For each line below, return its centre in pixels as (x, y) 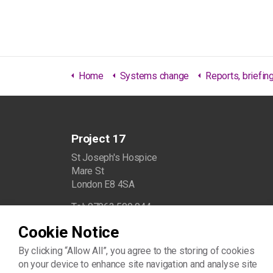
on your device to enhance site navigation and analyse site (138, 264)
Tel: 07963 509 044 (111, 207)
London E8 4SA (103, 184)
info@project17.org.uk (116, 229)
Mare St (88, 171)
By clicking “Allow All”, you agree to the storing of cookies (136, 251)
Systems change (154, 76)
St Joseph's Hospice (114, 158)
